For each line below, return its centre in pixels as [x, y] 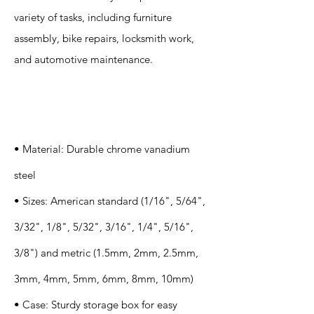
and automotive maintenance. [83, 59]
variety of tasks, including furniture [93, 17]
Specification [52, 95]
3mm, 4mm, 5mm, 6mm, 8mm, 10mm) [104, 279]
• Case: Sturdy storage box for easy [96, 305]
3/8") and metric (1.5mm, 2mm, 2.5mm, [106, 253]
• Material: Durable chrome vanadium [102, 149]
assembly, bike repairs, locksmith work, [104, 38]
